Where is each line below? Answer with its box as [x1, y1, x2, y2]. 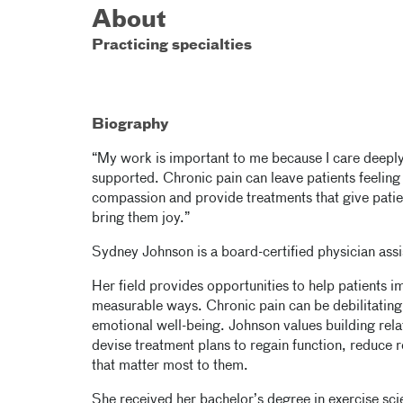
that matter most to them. [92, 359, 248, 373]
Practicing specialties [92, 39, 252, 53]
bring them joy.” [92, 211, 190, 226]
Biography [92, 118, 169, 132]
